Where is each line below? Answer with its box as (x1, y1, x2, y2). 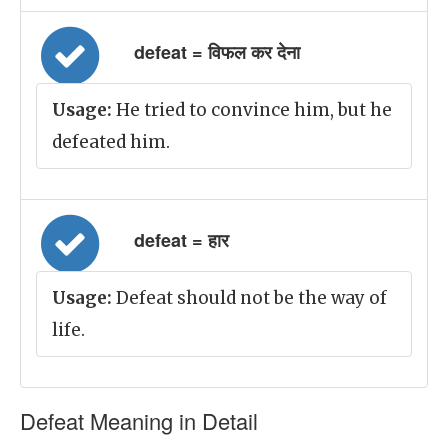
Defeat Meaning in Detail (20, 405, 258, 436)
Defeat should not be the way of (112, 287, 387, 309)
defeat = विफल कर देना (134, 39, 300, 65)
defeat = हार (134, 227, 229, 253)
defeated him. (52, 131, 170, 153)
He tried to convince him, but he (112, 99, 392, 121)
